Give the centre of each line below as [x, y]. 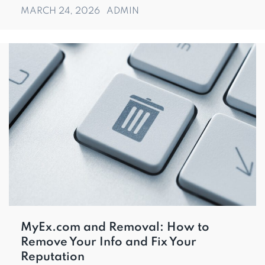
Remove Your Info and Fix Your [109, 242]
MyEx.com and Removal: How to [115, 227]
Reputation [53, 257]
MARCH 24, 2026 [62, 11]
